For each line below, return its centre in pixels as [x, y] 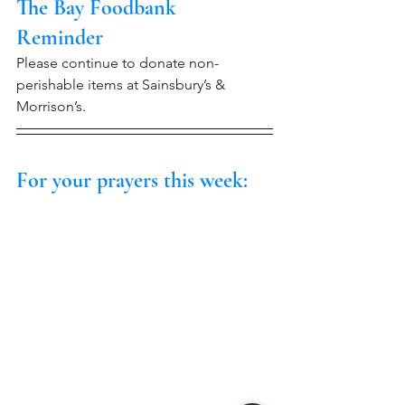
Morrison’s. [51, 106]
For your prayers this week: [132, 180]
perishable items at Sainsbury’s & [122, 84]
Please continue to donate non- [118, 62]
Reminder [60, 37]
